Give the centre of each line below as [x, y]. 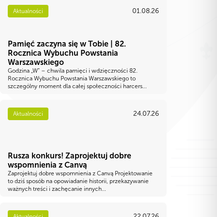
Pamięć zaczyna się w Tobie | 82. [67, 44]
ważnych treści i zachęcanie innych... [57, 189]
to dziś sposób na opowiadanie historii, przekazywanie [78, 181]
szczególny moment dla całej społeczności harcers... [77, 86]
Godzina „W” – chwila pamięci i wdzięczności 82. [73, 70]
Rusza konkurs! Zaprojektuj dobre [70, 155]
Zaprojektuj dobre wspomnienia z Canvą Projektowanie [80, 173]
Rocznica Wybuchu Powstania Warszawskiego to [72, 78]
